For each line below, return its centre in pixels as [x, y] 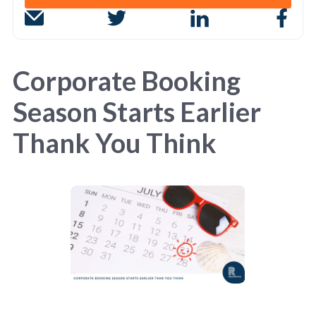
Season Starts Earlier [137, 112]
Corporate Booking [127, 81]
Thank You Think [115, 143]
